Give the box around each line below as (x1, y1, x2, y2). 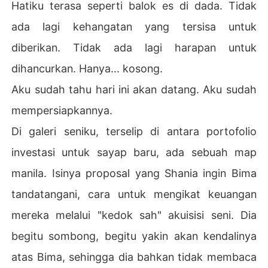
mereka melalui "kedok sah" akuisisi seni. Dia (11, 208, 257, 221)
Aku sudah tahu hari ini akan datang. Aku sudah (11, 83, 257, 96)
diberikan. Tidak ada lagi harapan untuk (11, 41, 257, 54)
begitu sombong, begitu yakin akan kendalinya (11, 229, 257, 242)
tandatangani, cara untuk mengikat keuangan (11, 187, 257, 200)
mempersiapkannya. (11, 103, 113, 117)
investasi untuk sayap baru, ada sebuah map (11, 145, 257, 159)
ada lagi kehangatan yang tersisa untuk (11, 20, 257, 33)
